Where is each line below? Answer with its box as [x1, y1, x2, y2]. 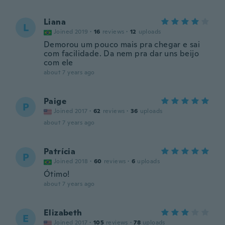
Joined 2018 [54, 157, 88, 165]
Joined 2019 [54, 28, 88, 36]
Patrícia [44, 146, 76, 157]
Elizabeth [44, 207, 82, 218]
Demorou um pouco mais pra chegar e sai [44, 39, 200, 50]
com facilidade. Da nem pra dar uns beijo [44, 48, 199, 59]
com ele [44, 57, 73, 68]
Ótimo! [44, 169, 70, 179]
